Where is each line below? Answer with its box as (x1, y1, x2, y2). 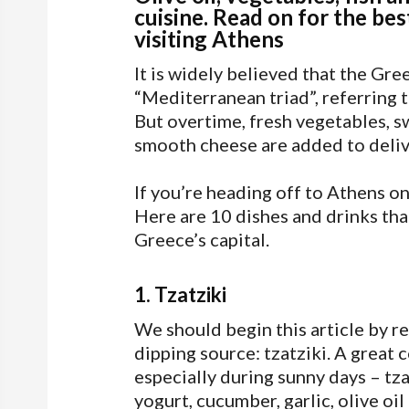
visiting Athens (134, 26, 284, 52)
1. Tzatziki (134, 282, 226, 307)
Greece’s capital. (134, 228, 269, 250)
